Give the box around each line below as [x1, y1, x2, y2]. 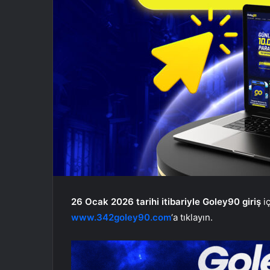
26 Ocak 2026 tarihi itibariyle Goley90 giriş [71, 195, 261, 207]
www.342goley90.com [71, 211, 171, 223]
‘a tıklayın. [171, 211, 213, 223]
